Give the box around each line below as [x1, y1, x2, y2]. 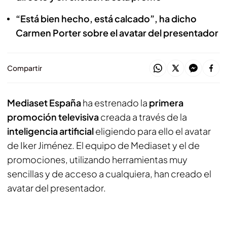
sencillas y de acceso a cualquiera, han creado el [7, 168, 211, 179]
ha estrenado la [83, 97, 149, 108]
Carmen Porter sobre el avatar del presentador [16, 27, 218, 39]
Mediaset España [7, 97, 83, 108]
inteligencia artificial [7, 125, 94, 137]
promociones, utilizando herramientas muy [7, 154, 187, 165]
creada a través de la [99, 111, 187, 123]
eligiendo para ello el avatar [94, 125, 211, 137]
